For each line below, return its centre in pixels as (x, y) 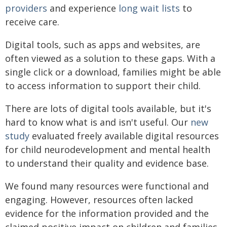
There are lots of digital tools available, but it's (108, 108)
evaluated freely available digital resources (124, 136)
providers (26, 8)
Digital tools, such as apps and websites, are (103, 44)
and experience (83, 8)
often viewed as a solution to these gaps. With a (110, 58)
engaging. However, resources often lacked (99, 199)
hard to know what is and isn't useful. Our (98, 122)
